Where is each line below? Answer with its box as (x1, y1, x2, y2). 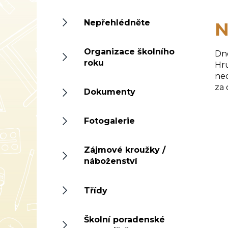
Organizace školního (84, 46, 175, 56)
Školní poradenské (84, 214, 165, 224)
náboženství (84, 156, 138, 166)
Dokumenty (84, 87, 136, 97)
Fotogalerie (84, 116, 135, 126)
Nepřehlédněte (84, 17, 151, 27)
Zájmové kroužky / (84, 145, 166, 155)
